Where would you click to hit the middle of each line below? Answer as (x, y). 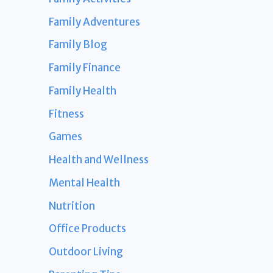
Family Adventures (94, 22)
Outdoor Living (86, 252)
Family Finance (85, 68)
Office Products (87, 229)
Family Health (83, 90)
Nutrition (72, 206)
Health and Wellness (99, 160)
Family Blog (78, 45)
